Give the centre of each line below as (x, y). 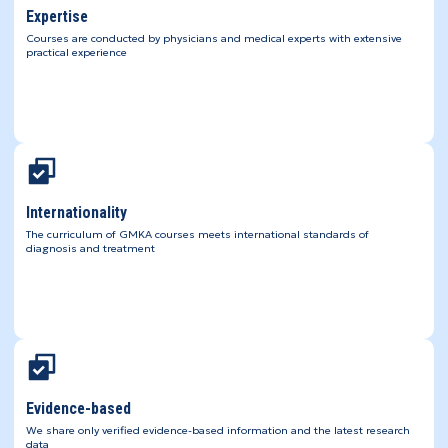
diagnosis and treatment (90, 249)
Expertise (56, 17)
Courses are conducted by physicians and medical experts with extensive (213, 39)
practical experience (76, 53)
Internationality (76, 213)
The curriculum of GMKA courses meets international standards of (197, 235)
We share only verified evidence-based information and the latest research (217, 431)
